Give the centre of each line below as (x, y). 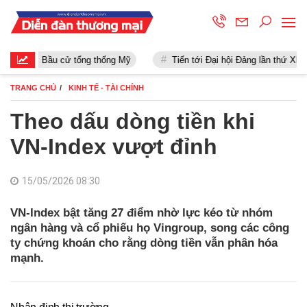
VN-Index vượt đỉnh (114, 147)
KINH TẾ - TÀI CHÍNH (106, 88)
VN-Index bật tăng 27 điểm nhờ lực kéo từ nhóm (142, 213)
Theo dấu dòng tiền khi (133, 121)
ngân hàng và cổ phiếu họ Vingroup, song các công (150, 228)
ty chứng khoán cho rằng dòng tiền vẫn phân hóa (144, 243)
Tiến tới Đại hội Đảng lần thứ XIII (225, 60)
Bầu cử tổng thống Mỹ (73, 60)
